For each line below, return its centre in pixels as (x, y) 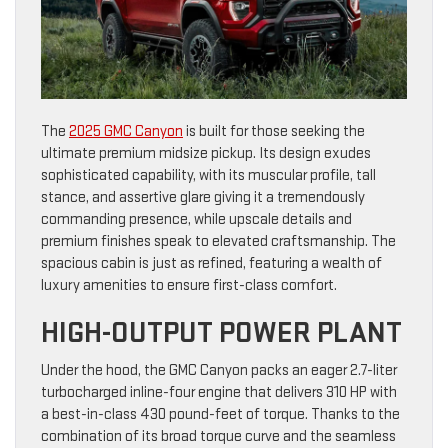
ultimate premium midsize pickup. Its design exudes (206, 153)
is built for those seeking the (274, 131)
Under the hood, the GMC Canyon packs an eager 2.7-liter (219, 370)
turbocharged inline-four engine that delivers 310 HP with (219, 392)
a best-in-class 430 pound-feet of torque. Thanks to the (220, 414)
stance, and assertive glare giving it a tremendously (203, 197)
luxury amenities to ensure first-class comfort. (189, 285)
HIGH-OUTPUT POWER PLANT (221, 332)
